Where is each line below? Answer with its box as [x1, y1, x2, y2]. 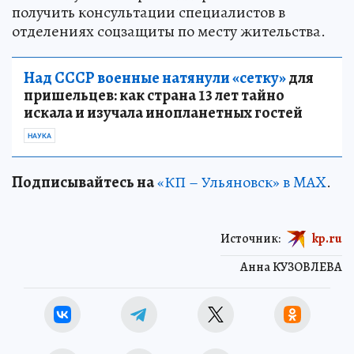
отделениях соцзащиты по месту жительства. [12, 20, 326, 42]
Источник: [220, 229, 281, 247]
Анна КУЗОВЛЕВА [240, 258, 342, 276]
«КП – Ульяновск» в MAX [157, 171, 326, 193]
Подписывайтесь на [12, 171, 154, 193]
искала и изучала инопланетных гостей [24, 101, 303, 123]
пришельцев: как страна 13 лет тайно [24, 84, 284, 106]
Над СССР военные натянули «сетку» [24, 66, 286, 88]
